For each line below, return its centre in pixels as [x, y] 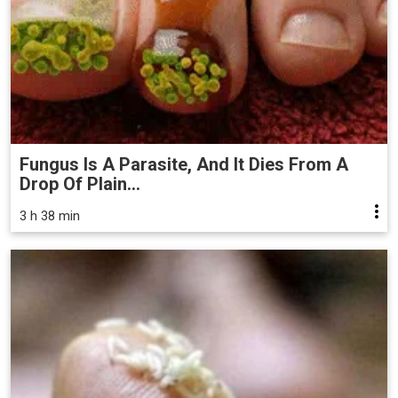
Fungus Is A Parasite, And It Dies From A [184, 164]
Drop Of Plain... [80, 183]
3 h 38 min [50, 215]
